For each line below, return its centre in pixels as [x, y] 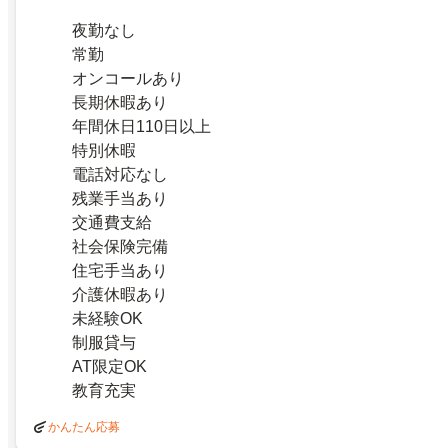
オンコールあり [128, 79]
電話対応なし [120, 175]
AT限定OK [109, 367]
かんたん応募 [84, 427]
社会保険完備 [120, 247]
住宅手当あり [120, 271]
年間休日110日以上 [141, 127]
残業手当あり [120, 199]
